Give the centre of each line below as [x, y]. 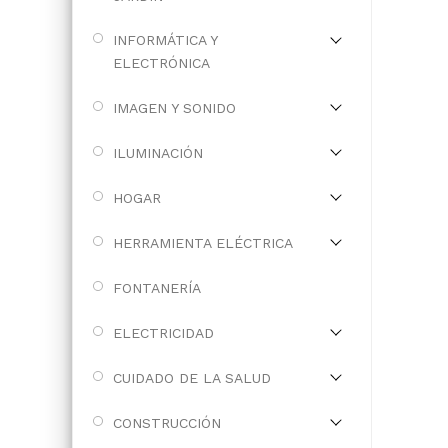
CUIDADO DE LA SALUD [192, 378]
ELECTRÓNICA [161, 63]
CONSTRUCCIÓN [167, 423]
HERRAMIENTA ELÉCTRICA [203, 243]
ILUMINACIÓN [158, 153]
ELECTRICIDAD [163, 333]
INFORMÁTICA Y [165, 40]
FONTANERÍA [157, 288]
